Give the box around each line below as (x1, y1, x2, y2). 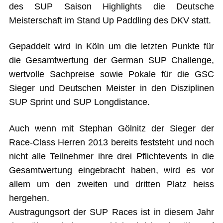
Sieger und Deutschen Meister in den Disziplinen (8, 83, 215, 94)
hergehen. (8, 193, 49, 204)
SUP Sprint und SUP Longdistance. (8, 97, 150, 108)
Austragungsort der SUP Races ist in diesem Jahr (8, 207, 215, 218)
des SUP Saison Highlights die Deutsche (8, 1, 215, 11)
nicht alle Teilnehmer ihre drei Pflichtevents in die (8, 151, 215, 162)
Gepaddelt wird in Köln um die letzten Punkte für (8, 41, 215, 52)
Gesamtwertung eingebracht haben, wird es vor (8, 165, 215, 176)
